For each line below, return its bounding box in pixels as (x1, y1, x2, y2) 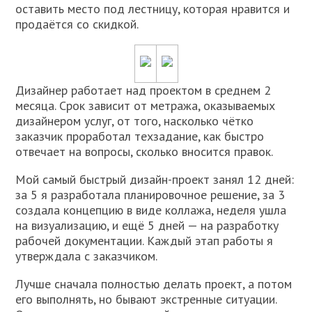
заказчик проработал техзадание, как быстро (15, 128, 265, 144)
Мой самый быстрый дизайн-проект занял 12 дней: (15, 171, 295, 187)
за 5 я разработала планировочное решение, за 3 (15, 187, 286, 203)
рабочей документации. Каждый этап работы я (15, 233, 274, 249)
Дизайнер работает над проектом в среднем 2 (15, 82, 272, 98)
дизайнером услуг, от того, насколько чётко (15, 113, 254, 129)
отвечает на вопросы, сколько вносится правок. (15, 143, 274, 159)
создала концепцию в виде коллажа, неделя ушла (15, 202, 287, 218)
